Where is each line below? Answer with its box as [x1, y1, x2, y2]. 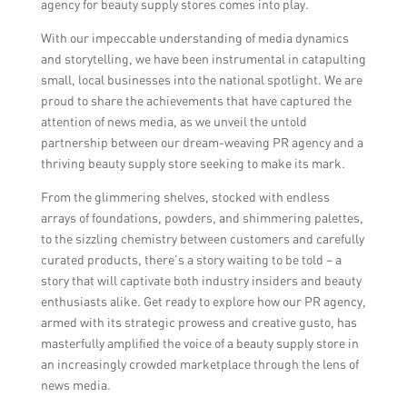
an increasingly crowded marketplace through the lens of [40, 356, 359, 372]
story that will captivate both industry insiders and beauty [40, 273, 362, 288]
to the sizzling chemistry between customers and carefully [40, 231, 364, 246]
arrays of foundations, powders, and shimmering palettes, [40, 210, 363, 225]
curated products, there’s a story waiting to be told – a [40, 252, 342, 267]
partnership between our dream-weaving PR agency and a [40, 134, 363, 150]
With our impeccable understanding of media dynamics [40, 30, 349, 45]
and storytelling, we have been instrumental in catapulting [40, 51, 366, 66]
